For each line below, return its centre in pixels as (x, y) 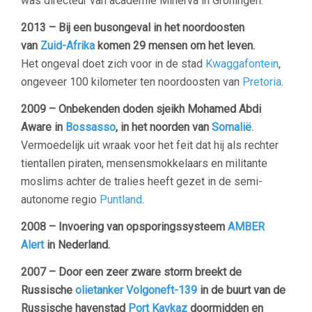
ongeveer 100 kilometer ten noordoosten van (132, 82)
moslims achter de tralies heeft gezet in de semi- (142, 181)
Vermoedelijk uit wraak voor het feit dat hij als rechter (150, 145)
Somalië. (233, 127)
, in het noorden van (164, 127)
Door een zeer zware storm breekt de (150, 272)
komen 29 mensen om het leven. (175, 46)
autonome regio (60, 200)
